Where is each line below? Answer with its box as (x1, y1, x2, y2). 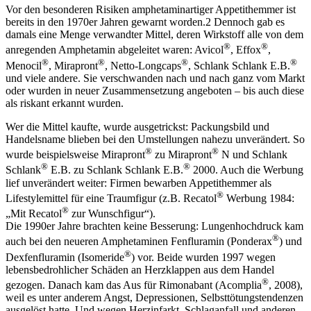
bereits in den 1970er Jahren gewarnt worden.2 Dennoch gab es (6, 16, 285, 28)
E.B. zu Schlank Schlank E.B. (48, 164, 183, 176)
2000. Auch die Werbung (190, 164, 303, 176)
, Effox (230, 44, 261, 56)
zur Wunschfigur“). (69, 208, 155, 220)
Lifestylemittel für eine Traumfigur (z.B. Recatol (6, 192, 217, 205)
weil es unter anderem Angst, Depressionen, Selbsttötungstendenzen (6, 292, 303, 304)
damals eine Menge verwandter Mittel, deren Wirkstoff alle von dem (6, 28, 303, 41)
